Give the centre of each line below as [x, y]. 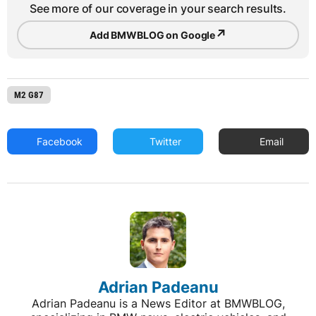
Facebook [59, 142]
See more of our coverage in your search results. [158, 9]
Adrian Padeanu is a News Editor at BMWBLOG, [158, 304]
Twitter [164, 142]
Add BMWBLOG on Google [153, 35]
